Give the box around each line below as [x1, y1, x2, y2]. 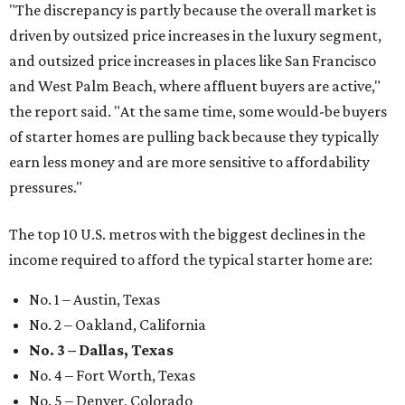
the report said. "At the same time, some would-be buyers [9, 102, 387, 121]
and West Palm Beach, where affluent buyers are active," [9, 77, 381, 96]
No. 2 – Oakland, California [29, 316, 206, 334]
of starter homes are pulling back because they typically [9, 127, 379, 146]
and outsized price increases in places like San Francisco [9, 52, 376, 71]
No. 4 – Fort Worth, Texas [29, 366, 195, 385]
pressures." [9, 178, 82, 197]
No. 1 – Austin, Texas [29, 290, 160, 309]
